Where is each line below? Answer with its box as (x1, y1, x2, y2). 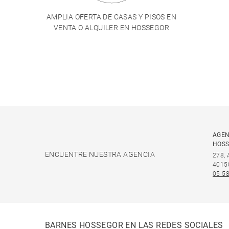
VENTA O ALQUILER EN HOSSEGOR (53, 24, 170, 32)
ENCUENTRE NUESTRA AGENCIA (45, 150, 155, 158)
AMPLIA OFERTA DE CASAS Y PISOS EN (46, 13, 177, 21)
